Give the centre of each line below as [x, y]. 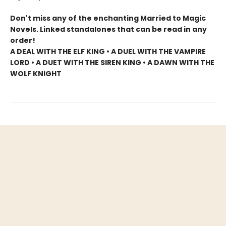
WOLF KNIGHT [36, 73]
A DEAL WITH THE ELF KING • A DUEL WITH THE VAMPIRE [108, 51]
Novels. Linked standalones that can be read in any [108, 29]
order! [23, 40]
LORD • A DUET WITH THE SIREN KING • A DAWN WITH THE [112, 62]
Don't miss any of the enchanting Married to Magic [108, 18]
